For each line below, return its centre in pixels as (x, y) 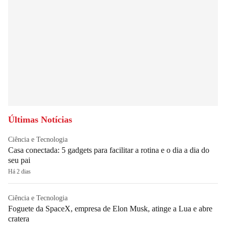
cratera (19, 218)
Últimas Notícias (40, 119)
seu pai (19, 160)
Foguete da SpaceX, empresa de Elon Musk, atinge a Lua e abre (110, 208)
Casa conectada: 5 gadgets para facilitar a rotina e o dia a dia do (109, 150)
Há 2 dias (19, 171)
